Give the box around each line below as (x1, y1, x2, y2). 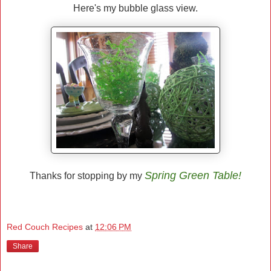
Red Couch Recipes (7, 222, 83, 232)
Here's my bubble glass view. (73, 3, 198, 14)
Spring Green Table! (145, 169, 241, 182)
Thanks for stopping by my (30, 171, 145, 181)
